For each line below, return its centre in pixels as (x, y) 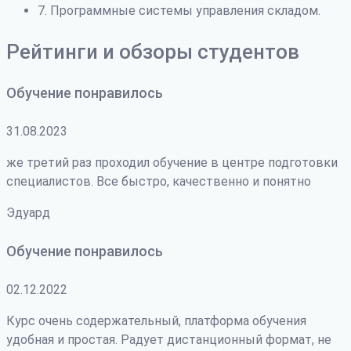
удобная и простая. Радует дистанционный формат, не (169, 339)
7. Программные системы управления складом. (179, 10)
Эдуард (28, 212)
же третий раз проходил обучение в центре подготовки (172, 162)
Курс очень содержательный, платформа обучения (156, 320)
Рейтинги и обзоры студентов (153, 51)
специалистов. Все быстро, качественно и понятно (159, 181)
